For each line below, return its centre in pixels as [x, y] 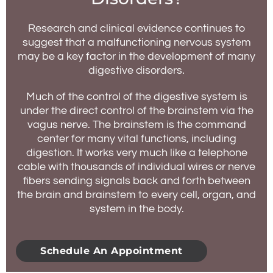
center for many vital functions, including [136, 139]
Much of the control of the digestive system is [136, 97]
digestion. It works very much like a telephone [136, 153]
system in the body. [136, 209]
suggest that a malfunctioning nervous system [136, 42]
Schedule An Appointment [112, 251]
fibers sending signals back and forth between [136, 181]
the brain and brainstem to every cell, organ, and [136, 195]
